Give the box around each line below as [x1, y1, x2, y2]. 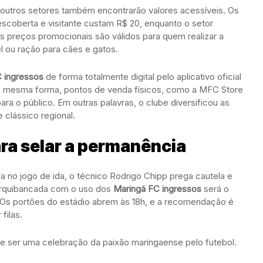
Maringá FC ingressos [113, 183, 201, 194]
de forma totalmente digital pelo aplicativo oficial [43, 71, 241, 82]
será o [201, 183, 229, 194]
